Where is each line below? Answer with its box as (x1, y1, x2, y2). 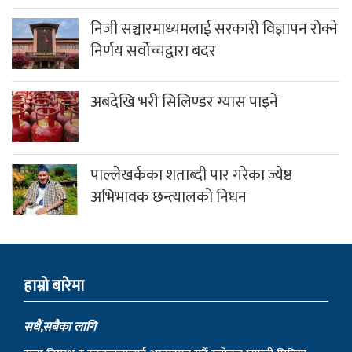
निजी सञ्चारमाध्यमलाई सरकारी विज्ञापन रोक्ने (90, 15, 338, 42)
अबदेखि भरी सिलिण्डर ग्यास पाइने (90, 88, 278, 115)
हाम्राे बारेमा (24, 272, 84, 299)
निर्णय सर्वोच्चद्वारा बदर (90, 37, 216, 64)
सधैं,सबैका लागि (24, 316, 99, 338)
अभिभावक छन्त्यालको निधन (90, 183, 247, 211)
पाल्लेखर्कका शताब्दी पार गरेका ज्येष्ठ (90, 161, 292, 189)
